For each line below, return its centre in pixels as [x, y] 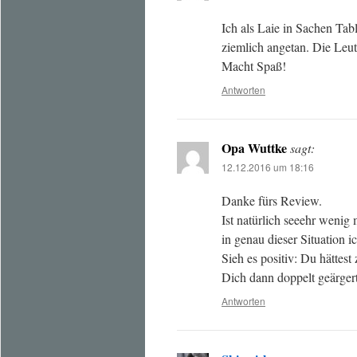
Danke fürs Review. [272, 200]
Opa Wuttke [254, 148]
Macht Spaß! [254, 66]
